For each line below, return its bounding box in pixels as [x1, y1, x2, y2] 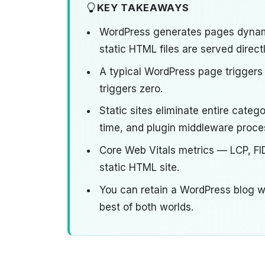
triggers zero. [99, 82, 163, 95]
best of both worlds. [99, 201, 193, 213]
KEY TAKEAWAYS [96, 1, 189, 14]
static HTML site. [99, 161, 179, 174]
